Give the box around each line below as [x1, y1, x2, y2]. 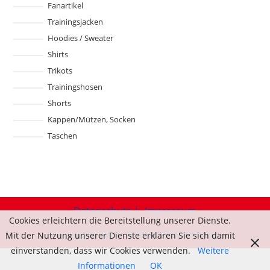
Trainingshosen [47, 81, 102, 92]
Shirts [47, 49, 68, 60]
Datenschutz [74, 204, 131, 218]
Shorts [47, 98, 71, 108]
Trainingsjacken [47, 16, 103, 27]
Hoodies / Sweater [47, 33, 113, 43]
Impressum [145, 204, 196, 218]
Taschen [47, 130, 77, 141]
